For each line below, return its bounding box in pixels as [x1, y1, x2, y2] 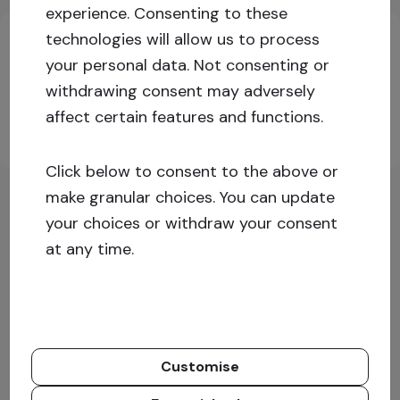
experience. [46, 3, 135, 24]
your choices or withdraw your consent [46, 212, 338, 234]
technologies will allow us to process [46, 29, 321, 50]
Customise [161, 357, 239, 376]
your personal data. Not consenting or [46, 54, 330, 76]
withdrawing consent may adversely [46, 80, 316, 102]
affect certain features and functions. [46, 106, 324, 128]
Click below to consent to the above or [46, 161, 339, 182]
